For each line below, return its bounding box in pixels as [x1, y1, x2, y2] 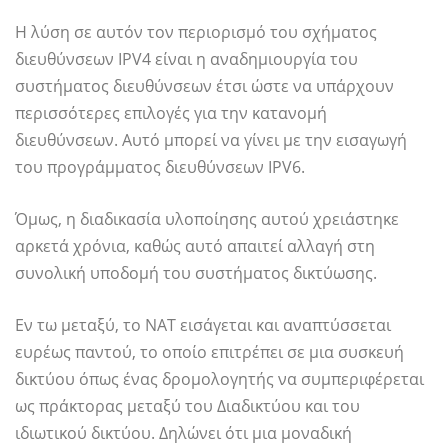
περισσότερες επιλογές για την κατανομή [15, 102, 327, 125]
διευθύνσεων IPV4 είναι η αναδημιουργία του [15, 48, 358, 71]
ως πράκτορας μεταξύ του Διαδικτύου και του [15, 395, 360, 418]
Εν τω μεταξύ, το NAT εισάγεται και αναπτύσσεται [15, 314, 391, 337]
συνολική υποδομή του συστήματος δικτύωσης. [15, 262, 377, 285]
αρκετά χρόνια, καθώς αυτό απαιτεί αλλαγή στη [15, 235, 375, 258]
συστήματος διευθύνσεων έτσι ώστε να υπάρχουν [15, 75, 394, 98]
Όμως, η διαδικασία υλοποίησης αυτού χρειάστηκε [15, 208, 399, 231]
